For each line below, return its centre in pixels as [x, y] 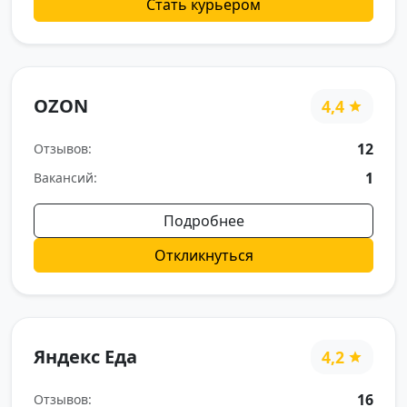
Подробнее [203, 220]
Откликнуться [203, 255]
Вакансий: [65, 178]
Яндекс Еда [85, 356]
